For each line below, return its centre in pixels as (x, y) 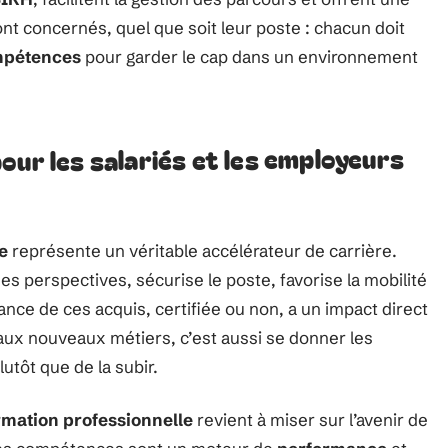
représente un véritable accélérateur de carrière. (202, 250)
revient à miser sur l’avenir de (310, 419)
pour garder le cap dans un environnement (249, 56)
